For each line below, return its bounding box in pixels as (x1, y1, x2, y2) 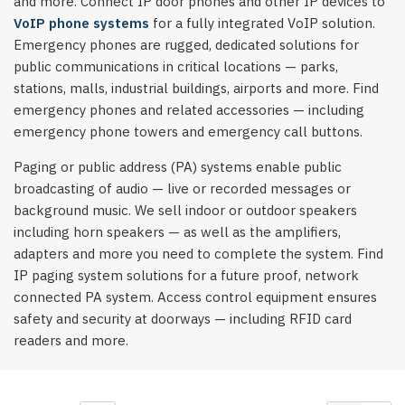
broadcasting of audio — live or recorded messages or (14, 180, 351, 197)
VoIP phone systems (14, 14, 149, 32)
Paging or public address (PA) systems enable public (14, 158, 342, 175)
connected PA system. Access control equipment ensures (14, 288, 377, 306)
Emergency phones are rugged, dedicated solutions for (14, 36, 359, 53)
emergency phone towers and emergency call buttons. (14, 123, 363, 140)
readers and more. (14, 332, 128, 349)
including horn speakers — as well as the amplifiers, (14, 223, 341, 240)
